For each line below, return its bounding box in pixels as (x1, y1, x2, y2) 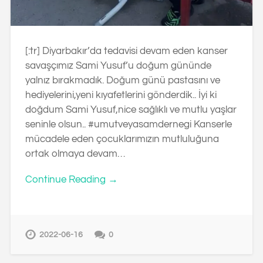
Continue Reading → (25, 174, 118, 186)
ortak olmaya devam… (25, 149, 125, 160)
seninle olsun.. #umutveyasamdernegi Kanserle (25, 119, 232, 130)
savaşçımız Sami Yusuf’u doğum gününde (25, 60, 211, 72)
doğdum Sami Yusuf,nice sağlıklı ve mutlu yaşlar (25, 104, 237, 116)
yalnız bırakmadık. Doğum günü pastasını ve (25, 75, 220, 86)
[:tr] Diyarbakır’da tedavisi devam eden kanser (25, 46, 228, 57)
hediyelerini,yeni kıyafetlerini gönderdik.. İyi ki (25, 90, 217, 101)
